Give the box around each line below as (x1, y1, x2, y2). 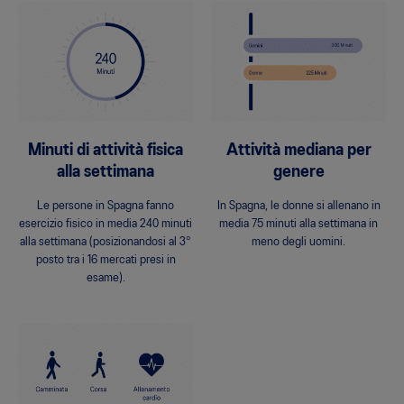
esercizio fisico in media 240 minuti (19, 218, 192, 231)
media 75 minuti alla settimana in (219, 218, 378, 231)
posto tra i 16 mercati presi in (35, 254, 176, 267)
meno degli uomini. (252, 236, 345, 249)
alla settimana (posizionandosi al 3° (20, 236, 191, 249)
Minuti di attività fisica (28, 142, 183, 160)
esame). (86, 272, 125, 285)
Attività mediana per (225, 142, 372, 160)
